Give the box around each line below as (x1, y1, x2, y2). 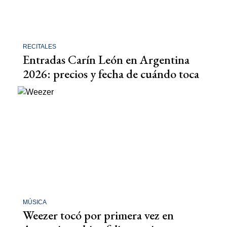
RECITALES (23, 43, 56, 50)
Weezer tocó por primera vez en (23, 207, 174, 223)
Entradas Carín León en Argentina (23, 51, 190, 67)
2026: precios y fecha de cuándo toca (23, 65, 199, 82)
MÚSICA (23, 199, 47, 206)
